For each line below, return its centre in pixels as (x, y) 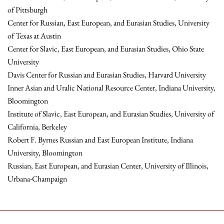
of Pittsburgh (27, 10)
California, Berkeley (37, 127)
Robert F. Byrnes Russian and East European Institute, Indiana (100, 140)
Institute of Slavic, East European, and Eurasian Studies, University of (111, 114)
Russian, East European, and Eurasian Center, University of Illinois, (108, 166)
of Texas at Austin (34, 36)
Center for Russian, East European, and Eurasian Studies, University (108, 23)
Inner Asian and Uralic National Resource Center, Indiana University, (111, 88)
